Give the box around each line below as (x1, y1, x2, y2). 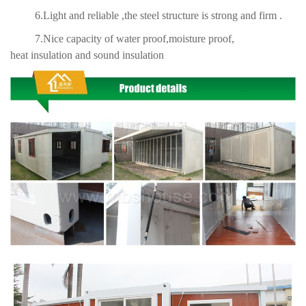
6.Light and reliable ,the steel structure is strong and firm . (10, 10, 282, 22)
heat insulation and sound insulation (10, 49, 164, 61)
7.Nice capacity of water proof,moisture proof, (10, 33, 234, 45)
